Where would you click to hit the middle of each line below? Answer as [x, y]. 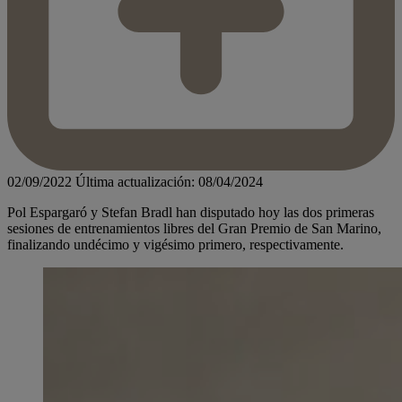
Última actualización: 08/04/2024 [169, 182]
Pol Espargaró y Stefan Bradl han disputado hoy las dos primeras [191, 213]
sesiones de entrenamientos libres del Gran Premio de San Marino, [194, 229]
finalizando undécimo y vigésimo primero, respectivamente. [175, 245]
